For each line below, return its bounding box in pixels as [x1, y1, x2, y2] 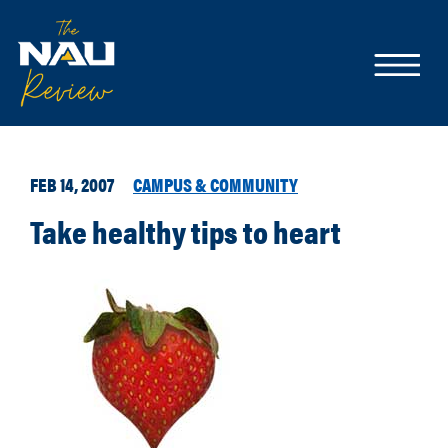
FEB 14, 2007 [30, 170, 114, 198]
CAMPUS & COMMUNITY [133, 170, 298, 198]
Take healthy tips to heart [30, 208, 341, 253]
